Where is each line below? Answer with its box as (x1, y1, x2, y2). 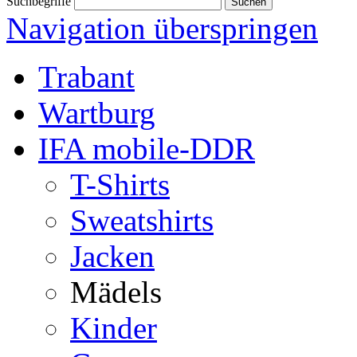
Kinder (70, 311, 157, 345)
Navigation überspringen (6, 11, 318, 45)
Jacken (70, 239, 155, 273)
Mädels (70, 275, 162, 309)
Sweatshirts (70, 203, 214, 237)
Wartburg (38, 96, 155, 130)
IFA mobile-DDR (38, 131, 255, 166)
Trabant (38, 60, 135, 94)
